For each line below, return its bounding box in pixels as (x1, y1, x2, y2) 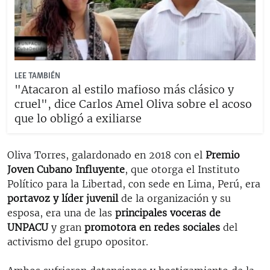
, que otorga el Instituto (125, 163, 240, 175)
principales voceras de (115, 206, 221, 219)
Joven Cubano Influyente (7, 163, 125, 175)
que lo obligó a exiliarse (14, 111, 142, 125)
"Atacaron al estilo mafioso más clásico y (14, 82, 234, 96)
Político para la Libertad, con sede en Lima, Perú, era (7, 177, 260, 190)
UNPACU (7, 221, 48, 233)
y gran (48, 221, 84, 233)
